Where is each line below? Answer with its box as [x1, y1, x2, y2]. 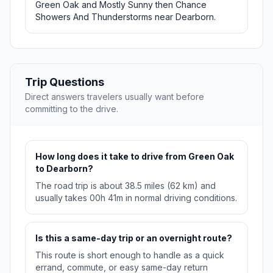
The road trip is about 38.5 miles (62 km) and [35, 180, 216, 191]
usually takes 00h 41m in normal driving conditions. [35, 193, 237, 204]
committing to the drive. [25, 104, 118, 115]
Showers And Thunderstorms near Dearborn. [35, 12, 216, 23]
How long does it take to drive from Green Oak [35, 151, 234, 162]
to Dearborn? [35, 163, 93, 174]
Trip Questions [25, 76, 104, 89]
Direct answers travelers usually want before [25, 91, 204, 102]
